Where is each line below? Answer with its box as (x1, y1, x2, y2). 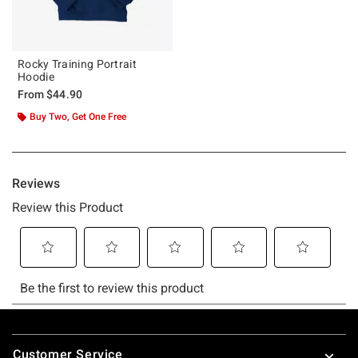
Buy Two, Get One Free (30, 110, 126, 122)
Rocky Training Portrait (18, 57, 137, 70)
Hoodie (18, 70, 54, 83)
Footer (11, 328, 52, 344)
